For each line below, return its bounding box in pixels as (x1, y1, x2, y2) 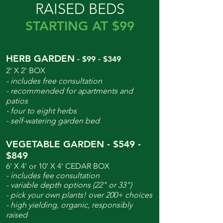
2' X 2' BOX (6, 66, 45, 75)
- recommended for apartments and (6, 86, 133, 96)
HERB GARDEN (6, 53, 75, 64)
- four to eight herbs (6, 106, 77, 115)
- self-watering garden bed (6, 116, 100, 125)
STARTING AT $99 (25, 18, 134, 34)
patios (6, 96, 28, 106)
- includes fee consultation (6, 171, 100, 180)
